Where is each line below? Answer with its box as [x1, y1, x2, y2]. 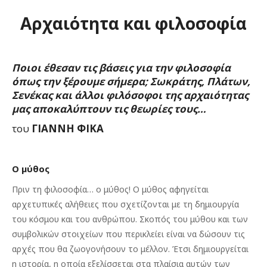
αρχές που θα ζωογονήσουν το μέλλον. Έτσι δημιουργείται [12, 243, 249, 254]
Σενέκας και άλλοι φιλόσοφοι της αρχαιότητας [12, 88, 249, 102]
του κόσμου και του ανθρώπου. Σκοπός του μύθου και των [12, 213, 248, 225]
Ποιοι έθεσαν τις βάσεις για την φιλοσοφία [12, 61, 231, 74]
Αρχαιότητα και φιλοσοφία [20, 12, 247, 35]
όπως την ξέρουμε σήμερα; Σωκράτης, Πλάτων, [12, 74, 250, 88]
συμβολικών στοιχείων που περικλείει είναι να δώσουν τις [12, 228, 245, 240]
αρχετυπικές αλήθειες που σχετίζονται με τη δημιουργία [12, 198, 239, 210]
